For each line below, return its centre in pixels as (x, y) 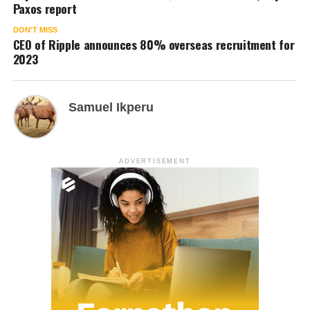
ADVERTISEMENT (155, 161)
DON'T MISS (35, 29)
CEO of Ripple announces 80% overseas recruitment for (154, 44)
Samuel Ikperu (111, 107)
